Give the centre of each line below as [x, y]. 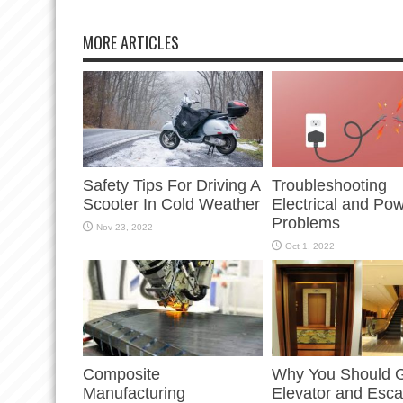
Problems [306, 224]
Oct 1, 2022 [310, 246]
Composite [121, 375]
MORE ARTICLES [131, 43]
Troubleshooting [329, 186]
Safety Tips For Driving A [171, 186]
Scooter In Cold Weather [171, 205]
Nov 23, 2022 [125, 228]
